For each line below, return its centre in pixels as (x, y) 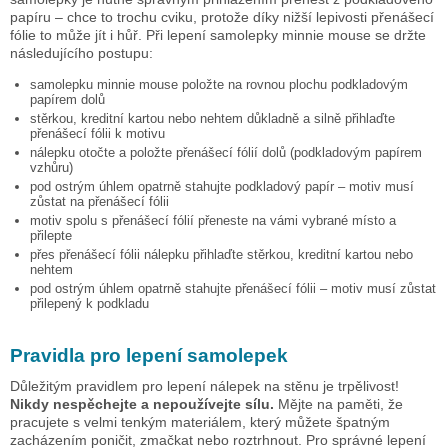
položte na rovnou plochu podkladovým (293, 84)
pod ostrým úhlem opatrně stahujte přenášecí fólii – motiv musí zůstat (233, 288)
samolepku (63, 84)
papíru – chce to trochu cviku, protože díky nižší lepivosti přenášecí (222, 16)
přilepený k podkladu (89, 303)
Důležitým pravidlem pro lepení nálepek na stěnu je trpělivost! (204, 385)
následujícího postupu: (81, 52)
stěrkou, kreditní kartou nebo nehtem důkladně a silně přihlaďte (212, 118)
